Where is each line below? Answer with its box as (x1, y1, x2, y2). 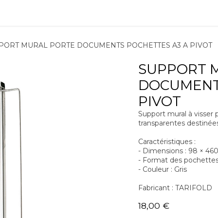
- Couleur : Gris (138, 165, 187, 174)
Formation (72, 8, 108, 17)
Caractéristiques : (138, 137, 196, 146)
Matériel (28, 8, 56, 17)
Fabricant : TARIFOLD (138, 183, 212, 192)
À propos (150, 8, 181, 17)
